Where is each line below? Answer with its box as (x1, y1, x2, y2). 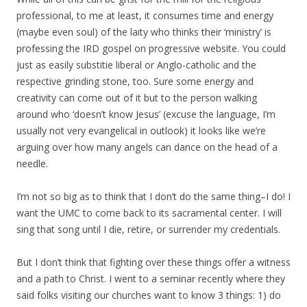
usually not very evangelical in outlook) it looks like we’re (16, 124, 266, 137)
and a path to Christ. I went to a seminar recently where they (16, 272, 285, 285)
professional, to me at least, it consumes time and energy (16, 9, 273, 22)
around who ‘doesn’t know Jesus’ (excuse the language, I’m (16, 108, 275, 121)
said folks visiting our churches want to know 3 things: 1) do (16, 288, 281, 302)
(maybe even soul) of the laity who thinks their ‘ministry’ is (16, 25, 271, 38)
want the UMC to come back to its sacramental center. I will (16, 206, 282, 219)
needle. (16, 157, 48, 170)
